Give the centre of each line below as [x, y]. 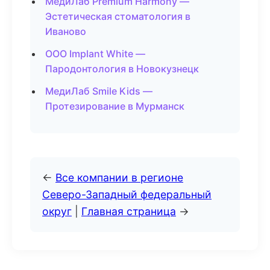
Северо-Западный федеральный [127, 194]
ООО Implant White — [95, 54]
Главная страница [129, 211]
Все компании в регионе [119, 177]
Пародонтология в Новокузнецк [122, 69]
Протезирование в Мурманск [115, 106]
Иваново [66, 31]
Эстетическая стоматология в [118, 16]
